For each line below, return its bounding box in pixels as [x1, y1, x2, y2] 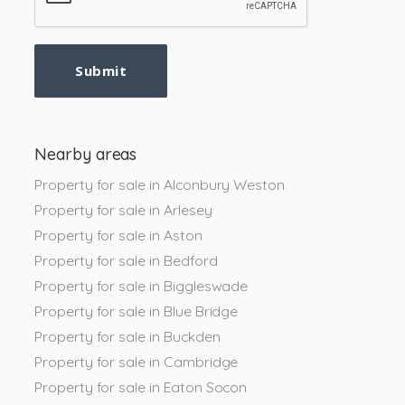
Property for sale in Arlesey [34, 200, 212, 219]
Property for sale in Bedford [34, 250, 218, 269]
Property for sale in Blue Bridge [34, 301, 239, 320]
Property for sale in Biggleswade [34, 276, 249, 295]
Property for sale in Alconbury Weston [34, 174, 286, 193]
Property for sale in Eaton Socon [34, 377, 248, 396]
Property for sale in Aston [34, 225, 202, 244]
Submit [75, 61, 127, 80]
